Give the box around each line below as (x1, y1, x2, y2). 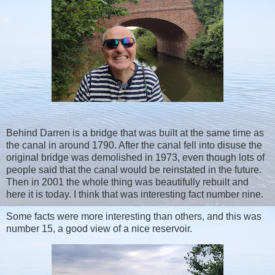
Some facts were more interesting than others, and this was (6, 211, 261, 222)
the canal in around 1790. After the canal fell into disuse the (6, 139, 262, 150)
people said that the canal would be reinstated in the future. (6, 164, 261, 175)
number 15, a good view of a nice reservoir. (6, 223, 192, 234)
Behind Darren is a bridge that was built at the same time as (6, 127, 264, 138)
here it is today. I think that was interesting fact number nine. (6, 188, 263, 199)
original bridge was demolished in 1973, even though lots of (6, 152, 265, 163)
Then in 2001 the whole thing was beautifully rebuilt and (6, 176, 249, 187)
